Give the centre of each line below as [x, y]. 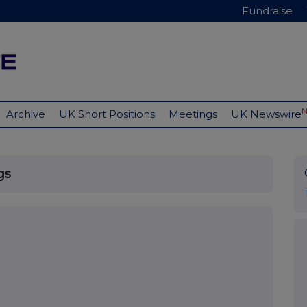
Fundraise [267, 11]
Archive [26, 114]
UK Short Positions [107, 114]
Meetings [193, 114]
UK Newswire [266, 114]
